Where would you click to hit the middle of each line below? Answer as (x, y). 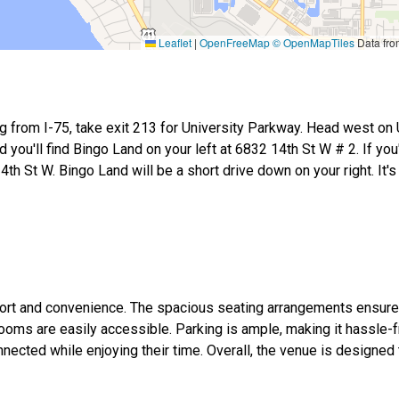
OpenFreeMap (235, 43)
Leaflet (174, 43)
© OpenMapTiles (313, 43)
